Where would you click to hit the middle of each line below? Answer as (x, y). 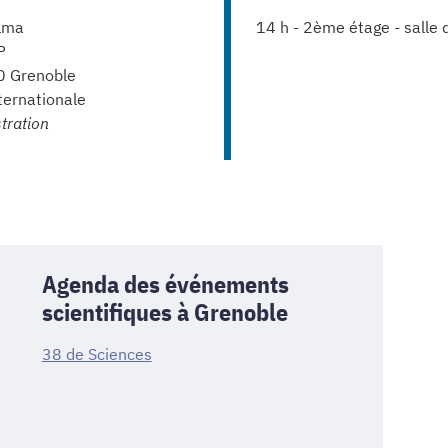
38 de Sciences (96, 353)
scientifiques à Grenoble (164, 311)
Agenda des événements (165, 283)
